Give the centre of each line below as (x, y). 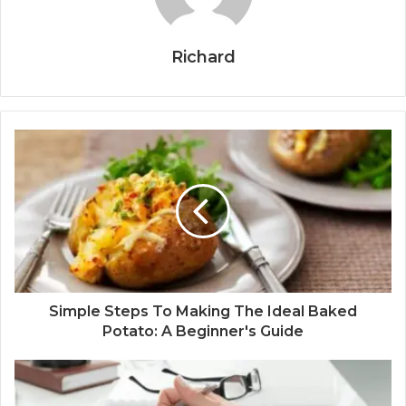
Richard (203, 58)
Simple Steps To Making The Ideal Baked (203, 312)
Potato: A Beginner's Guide (203, 332)
